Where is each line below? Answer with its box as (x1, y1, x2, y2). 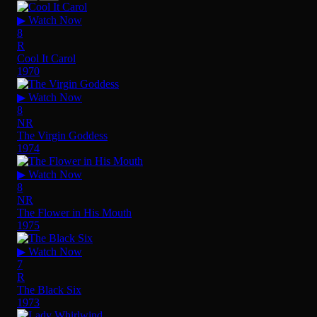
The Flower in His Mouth (17, 206, 132, 219)
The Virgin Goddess (17, 129, 108, 142)
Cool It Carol (17, 52, 76, 64)
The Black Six (17, 283, 81, 296)
